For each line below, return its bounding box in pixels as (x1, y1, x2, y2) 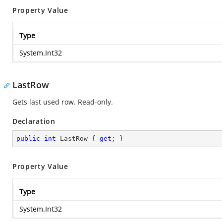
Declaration (12, 116, 55, 126)
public (16, 135, 40, 142)
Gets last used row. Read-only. (12, 97, 113, 107)
